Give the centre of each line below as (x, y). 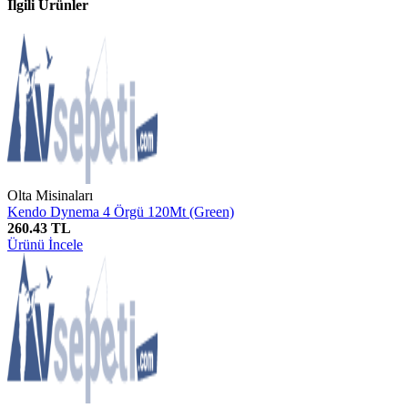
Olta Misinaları (50, 195)
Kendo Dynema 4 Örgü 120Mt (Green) (121, 211)
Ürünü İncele (45, 244)
